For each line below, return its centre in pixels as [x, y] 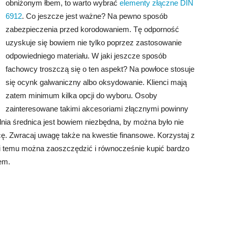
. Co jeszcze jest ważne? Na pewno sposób [95, 16]
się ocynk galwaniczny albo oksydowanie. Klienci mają [96, 82]
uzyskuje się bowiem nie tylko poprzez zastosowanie [94, 42]
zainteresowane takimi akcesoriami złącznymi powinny [97, 109]
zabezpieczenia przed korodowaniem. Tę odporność [92, 29]
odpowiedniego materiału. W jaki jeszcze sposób [86, 56]
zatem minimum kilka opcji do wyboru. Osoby [81, 95]
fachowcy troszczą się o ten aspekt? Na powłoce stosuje [100, 69]
